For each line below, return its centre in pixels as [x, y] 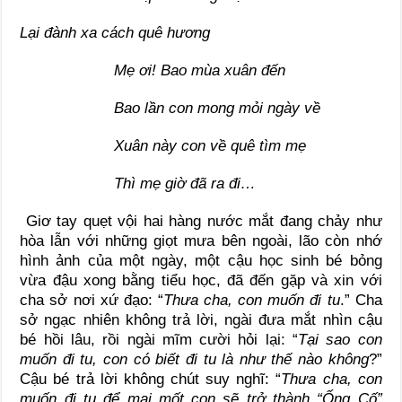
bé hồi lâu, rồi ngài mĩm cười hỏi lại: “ [159, 339]
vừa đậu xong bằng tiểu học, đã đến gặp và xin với [201, 280]
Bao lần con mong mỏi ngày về [170, 108]
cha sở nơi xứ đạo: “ [92, 300]
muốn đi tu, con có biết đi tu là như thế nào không [194, 359]
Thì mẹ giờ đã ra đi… [138, 183]
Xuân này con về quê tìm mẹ [163, 145]
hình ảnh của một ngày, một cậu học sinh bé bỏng [201, 260]
